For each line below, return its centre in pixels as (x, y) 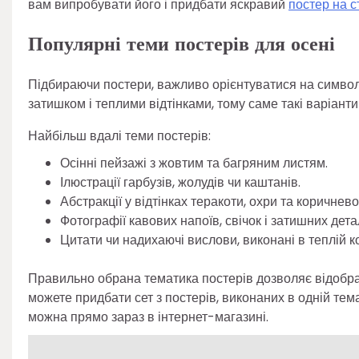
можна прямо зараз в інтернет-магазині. (148, 317)
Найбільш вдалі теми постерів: (119, 135)
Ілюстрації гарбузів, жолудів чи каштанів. (180, 182)
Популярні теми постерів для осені (182, 44)
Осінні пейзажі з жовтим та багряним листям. (194, 163)
